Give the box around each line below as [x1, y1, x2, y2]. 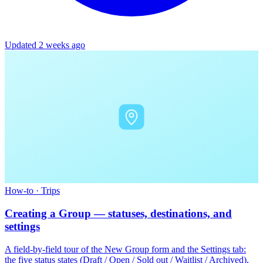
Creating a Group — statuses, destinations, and [5, 207, 232, 220]
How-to [5, 186, 36, 196]
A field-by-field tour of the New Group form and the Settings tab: [5, 244, 246, 254]
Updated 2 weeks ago [5, 39, 85, 50]
